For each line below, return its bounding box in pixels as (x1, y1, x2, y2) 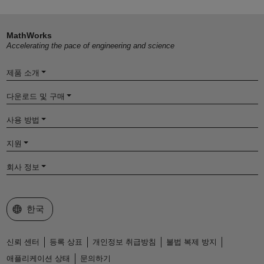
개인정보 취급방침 (92, 237, 156, 246)
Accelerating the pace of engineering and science (6, 41, 174, 50)
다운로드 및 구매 (6, 91, 65, 101)
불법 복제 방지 (166, 237, 217, 246)
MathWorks (6, 30, 52, 40)
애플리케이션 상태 (6, 253, 70, 263)
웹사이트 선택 (12, 203, 68, 213)
